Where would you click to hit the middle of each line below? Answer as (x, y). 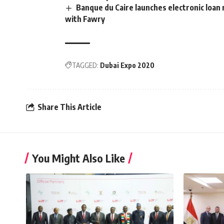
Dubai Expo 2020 (127, 65)
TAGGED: (85, 65)
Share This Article (69, 107)
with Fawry (85, 19)
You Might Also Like (78, 158)
